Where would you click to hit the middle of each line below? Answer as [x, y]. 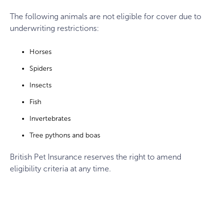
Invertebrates [50, 118]
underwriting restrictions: [55, 28]
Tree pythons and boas [65, 135]
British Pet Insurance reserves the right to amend [96, 157]
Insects [41, 85]
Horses [41, 52]
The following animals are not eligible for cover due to [106, 16]
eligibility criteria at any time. [60, 169]
